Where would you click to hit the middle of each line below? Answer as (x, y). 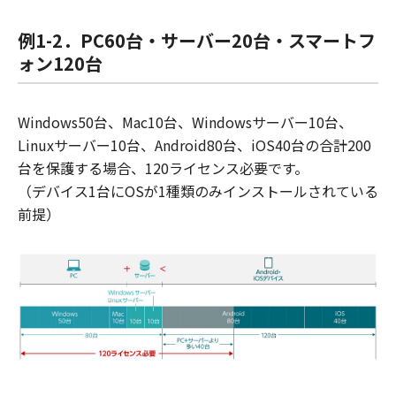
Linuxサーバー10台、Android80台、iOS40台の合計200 (194, 145)
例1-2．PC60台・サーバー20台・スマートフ (197, 40)
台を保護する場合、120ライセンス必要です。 (163, 168)
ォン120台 (60, 63)
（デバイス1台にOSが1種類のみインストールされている (198, 190)
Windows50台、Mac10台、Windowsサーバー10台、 (185, 122)
